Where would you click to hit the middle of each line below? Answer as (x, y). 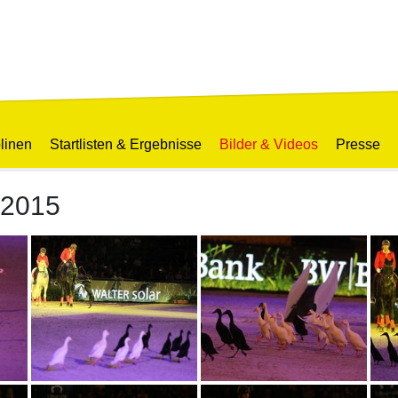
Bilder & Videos (269, 144)
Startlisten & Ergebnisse (126, 144)
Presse (358, 144)
